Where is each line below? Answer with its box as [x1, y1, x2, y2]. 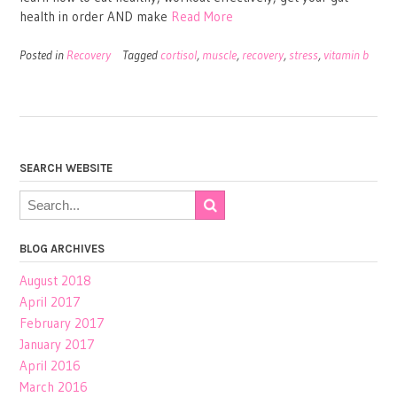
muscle [202, 47, 237, 64]
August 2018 [19, 272, 91, 290]
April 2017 [19, 293, 81, 311]
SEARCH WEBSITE [19, 161, 113, 175]
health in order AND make [19, 7, 171, 25]
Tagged [122, 47, 160, 64]
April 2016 [19, 357, 81, 375]
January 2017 [19, 336, 95, 354]
